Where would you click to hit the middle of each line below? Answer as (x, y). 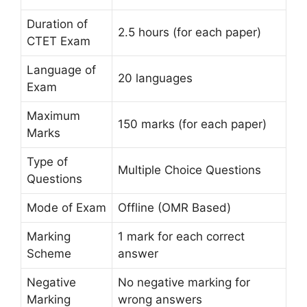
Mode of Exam (66, 208)
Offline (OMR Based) (174, 208)
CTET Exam (59, 41)
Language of (61, 70)
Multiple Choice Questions (189, 170)
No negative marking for (184, 283)
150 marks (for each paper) (192, 124)
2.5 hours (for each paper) (189, 33)
